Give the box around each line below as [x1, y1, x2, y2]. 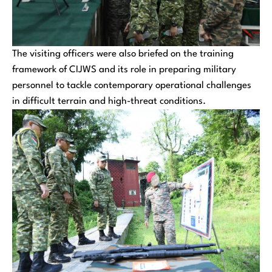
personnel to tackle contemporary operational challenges [12, 80, 251, 90]
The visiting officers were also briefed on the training [12, 49, 234, 59]
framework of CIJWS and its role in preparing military [12, 64, 236, 75]
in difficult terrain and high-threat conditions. [12, 96, 206, 106]
